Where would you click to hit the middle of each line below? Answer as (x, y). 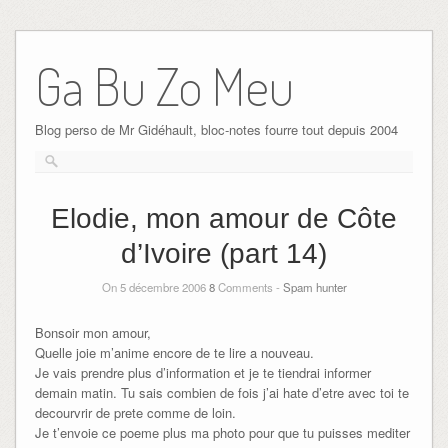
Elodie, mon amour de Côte (224, 218)
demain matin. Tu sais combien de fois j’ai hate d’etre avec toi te (221, 392)
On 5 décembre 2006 (155, 286)
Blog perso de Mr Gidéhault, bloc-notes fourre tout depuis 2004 (216, 129)
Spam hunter (314, 286)
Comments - (248, 286)
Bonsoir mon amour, (92, 332)
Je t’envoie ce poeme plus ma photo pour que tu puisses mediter (222, 432)
